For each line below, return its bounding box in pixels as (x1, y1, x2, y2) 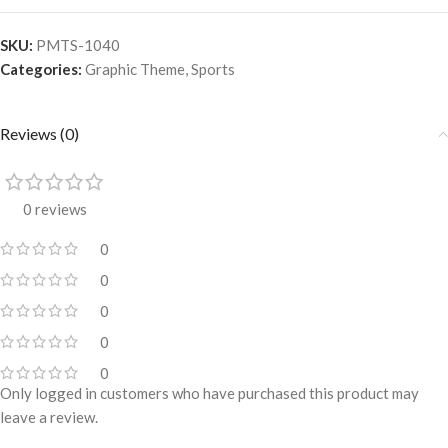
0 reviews (22, 200, 87, 219)
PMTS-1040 (36, 36, 120, 55)
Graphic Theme (85, 60, 185, 79)
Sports (191, 60, 235, 79)
